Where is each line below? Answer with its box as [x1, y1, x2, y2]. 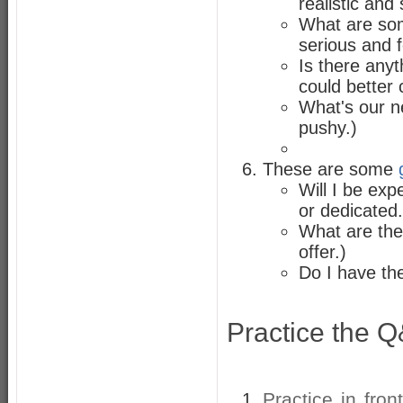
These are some [263, 159, 399, 179]
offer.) [299, 242, 346, 262]
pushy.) [299, 118, 357, 138]
